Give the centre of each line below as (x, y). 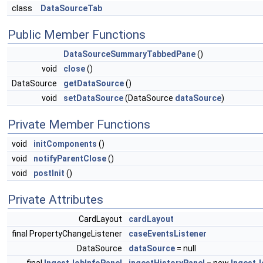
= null (186, 248)
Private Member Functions (79, 124)
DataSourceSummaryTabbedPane (129, 54)
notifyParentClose (70, 159)
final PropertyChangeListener (68, 234)
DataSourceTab (71, 8)
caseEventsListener (168, 234)
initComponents (65, 144)
